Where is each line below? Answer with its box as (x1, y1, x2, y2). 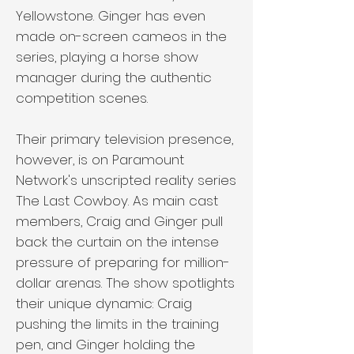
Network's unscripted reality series (16, 171, 236, 190)
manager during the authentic (16, 68, 212, 87)
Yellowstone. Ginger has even (16, 6, 205, 25)
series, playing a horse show (16, 47, 198, 66)
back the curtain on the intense (16, 232, 219, 251)
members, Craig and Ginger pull (16, 212, 223, 231)
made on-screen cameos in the (16, 27, 227, 46)
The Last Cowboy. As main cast (16, 191, 218, 210)
